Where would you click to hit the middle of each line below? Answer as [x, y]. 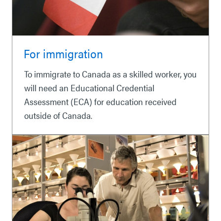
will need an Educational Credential [89, 87]
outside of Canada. [58, 115]
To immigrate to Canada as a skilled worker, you [110, 74]
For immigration [63, 53]
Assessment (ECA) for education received [100, 101]
